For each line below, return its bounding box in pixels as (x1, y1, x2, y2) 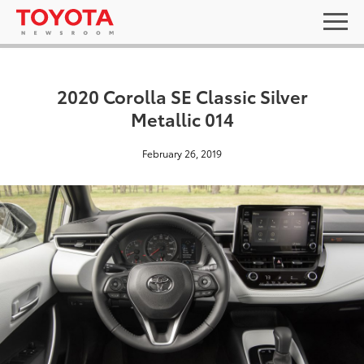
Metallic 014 (130, 106, 234, 131)
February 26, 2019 (142, 146, 222, 160)
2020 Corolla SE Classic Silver (56, 83, 308, 108)
